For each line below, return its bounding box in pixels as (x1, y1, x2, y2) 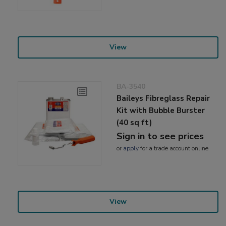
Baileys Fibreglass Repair (117, 93, 210, 104)
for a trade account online (139, 144, 209, 153)
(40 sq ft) (117, 118, 152, 128)
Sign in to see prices (117, 130, 204, 143)
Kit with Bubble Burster (117, 105, 205, 116)
